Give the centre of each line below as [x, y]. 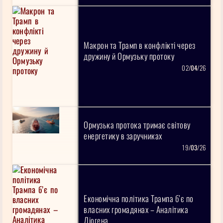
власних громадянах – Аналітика [136, 210]
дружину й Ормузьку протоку [129, 56]
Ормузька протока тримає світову [137, 124]
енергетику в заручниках [123, 135]
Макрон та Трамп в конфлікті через [140, 45]
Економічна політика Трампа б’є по [139, 199]
